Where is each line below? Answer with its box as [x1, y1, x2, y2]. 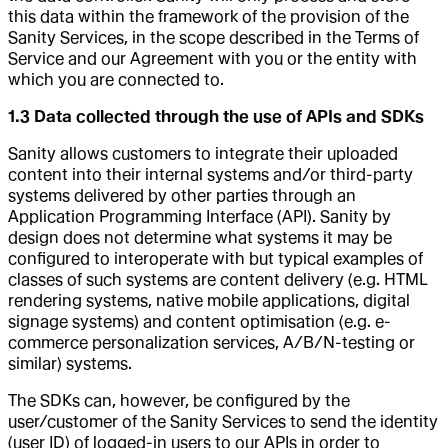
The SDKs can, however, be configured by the [8, 390, 350, 410]
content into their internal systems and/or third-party [8, 164, 413, 184]
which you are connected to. [8, 69, 224, 89]
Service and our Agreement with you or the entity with [8, 48, 417, 68]
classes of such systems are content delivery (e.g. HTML [8, 269, 428, 289]
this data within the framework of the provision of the [8, 6, 409, 26]
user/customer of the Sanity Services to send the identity [8, 411, 438, 431]
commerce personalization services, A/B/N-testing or [8, 332, 415, 352]
